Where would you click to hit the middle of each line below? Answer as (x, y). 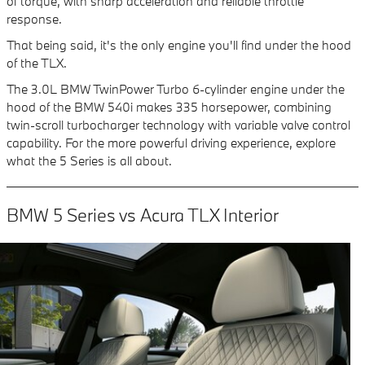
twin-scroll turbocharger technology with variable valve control (178, 125)
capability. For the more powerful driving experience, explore (171, 143)
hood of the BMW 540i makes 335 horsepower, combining (169, 107)
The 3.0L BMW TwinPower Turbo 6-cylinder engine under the (176, 89)
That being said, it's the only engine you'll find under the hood (179, 45)
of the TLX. (37, 63)
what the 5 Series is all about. (89, 161)
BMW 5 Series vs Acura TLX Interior (143, 215)
